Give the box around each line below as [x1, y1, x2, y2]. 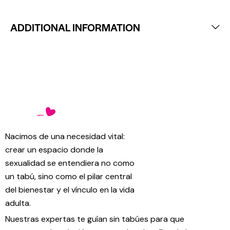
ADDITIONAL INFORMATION [10, 20, 140, 34]
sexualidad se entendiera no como [5, 158, 135, 169]
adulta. [5, 198, 31, 209]
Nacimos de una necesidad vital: [5, 131, 125, 142]
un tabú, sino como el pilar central [5, 171, 132, 182]
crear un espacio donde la [5, 144, 103, 156]
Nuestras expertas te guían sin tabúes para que [5, 213, 184, 224]
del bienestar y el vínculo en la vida [5, 184, 135, 196]
